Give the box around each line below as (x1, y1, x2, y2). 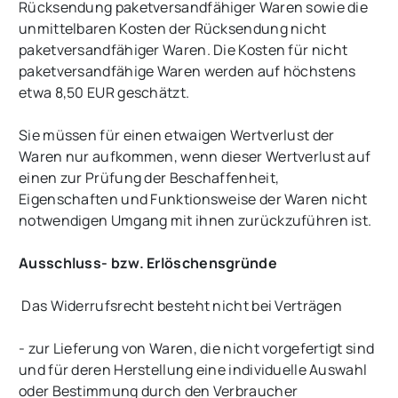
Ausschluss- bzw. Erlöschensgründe (19, 253, 277, 274)
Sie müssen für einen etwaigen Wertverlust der (19, 125, 335, 146)
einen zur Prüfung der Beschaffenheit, (19, 168, 280, 188)
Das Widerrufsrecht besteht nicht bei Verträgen (19, 296, 343, 316)
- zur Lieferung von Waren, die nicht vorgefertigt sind (19, 338, 375, 359)
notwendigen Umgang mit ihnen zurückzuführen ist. (19, 211, 372, 231)
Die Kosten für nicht (213, 40, 348, 60)
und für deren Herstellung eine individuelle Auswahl (19, 360, 368, 380)
